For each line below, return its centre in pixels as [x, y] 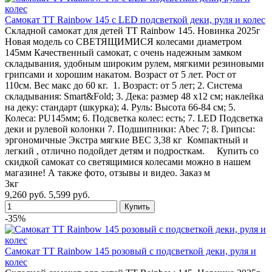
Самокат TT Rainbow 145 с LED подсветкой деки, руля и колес [135, 19]
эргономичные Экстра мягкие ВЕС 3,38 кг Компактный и [127, 140]
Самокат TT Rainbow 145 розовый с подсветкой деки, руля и [131, 251]
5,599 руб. [69, 194]
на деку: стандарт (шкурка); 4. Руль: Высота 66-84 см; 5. [120, 107]
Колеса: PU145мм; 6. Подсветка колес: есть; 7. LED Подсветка [134, 118]
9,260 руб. [25, 194]
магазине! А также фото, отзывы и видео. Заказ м [107, 172]
